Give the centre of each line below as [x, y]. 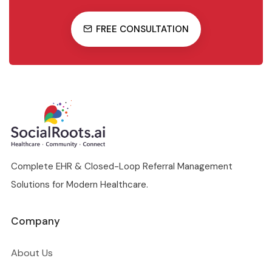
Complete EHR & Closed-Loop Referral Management [122, 166]
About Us [32, 253]
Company [36, 221]
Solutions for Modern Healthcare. [80, 184]
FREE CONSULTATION [142, 29]
